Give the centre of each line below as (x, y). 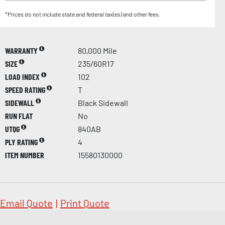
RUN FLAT (19, 116)
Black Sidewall (103, 103)
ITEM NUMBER (25, 155)
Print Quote (85, 203)
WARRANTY (22, 51)
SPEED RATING (26, 90)
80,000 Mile (97, 51)
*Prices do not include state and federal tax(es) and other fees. (83, 14)
